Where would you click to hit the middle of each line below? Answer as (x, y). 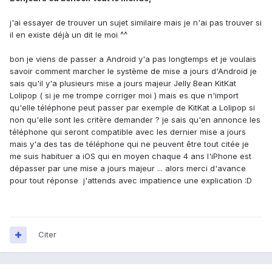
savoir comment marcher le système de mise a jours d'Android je (133, 71)
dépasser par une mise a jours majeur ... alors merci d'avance (128, 168)
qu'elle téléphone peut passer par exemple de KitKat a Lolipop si (132, 108)
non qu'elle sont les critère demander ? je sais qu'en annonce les (135, 120)
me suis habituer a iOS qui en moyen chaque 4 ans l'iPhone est (131, 156)
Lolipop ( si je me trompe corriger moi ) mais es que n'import (124, 96)
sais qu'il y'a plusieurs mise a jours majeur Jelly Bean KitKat (123, 83)
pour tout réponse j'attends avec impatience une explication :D (131, 181)
